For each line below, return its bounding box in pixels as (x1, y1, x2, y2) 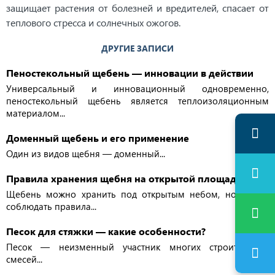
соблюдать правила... (6, 200, 96, 212)
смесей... (6, 253, 42, 265)
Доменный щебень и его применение (6, 131, 189, 144)
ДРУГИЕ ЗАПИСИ (101, 42, 174, 54)
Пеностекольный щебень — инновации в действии (6, 66, 254, 79)
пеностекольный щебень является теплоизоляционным (6, 95, 269, 107)
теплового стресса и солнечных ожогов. (6, 16, 180, 29)
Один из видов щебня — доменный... (6, 147, 165, 160)
